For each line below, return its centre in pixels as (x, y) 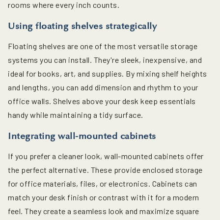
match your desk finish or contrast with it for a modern (104, 197)
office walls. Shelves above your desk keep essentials (102, 101)
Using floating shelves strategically (82, 26)
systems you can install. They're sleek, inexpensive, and (105, 60)
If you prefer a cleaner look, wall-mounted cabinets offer (106, 156)
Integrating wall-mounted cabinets (82, 136)
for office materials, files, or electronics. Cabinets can (103, 184)
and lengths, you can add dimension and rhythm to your (103, 87)
